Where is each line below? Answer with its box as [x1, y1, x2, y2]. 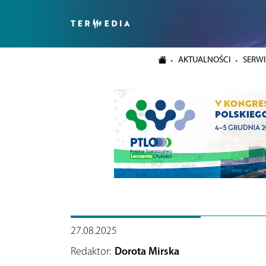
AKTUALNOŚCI [178, 54, 232, 65]
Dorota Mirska [115, 244, 179, 258]
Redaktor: [70, 244, 111, 258]
